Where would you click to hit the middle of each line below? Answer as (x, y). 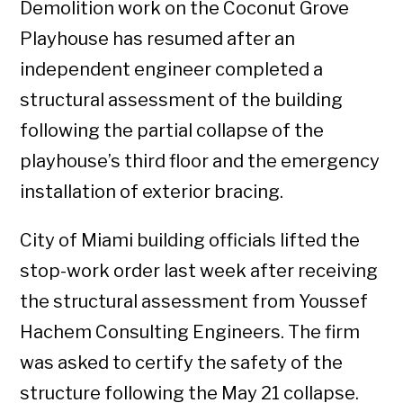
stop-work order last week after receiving (199, 271)
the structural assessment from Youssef (194, 302)
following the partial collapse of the (172, 131)
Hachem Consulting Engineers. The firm (190, 332)
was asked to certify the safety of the (182, 363)
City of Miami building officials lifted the (190, 241)
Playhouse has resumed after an (158, 39)
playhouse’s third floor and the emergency (200, 161)
